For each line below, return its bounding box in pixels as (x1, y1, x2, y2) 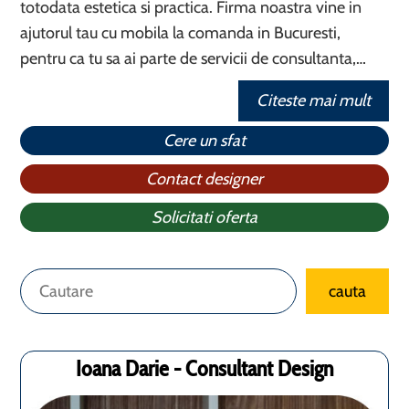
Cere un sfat (163, 131, 246, 151)
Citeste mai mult (256, 90, 371, 110)
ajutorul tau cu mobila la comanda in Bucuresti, (20, 23, 341, 43)
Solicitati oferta (152, 207, 257, 227)
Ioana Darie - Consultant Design (76, 355, 333, 382)
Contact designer (146, 169, 263, 189)
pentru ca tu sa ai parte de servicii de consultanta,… (20, 48, 367, 68)
